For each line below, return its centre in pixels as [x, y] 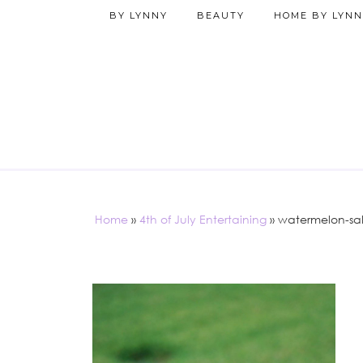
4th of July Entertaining [203, 219]
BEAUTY [221, 15]
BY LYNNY [139, 15]
